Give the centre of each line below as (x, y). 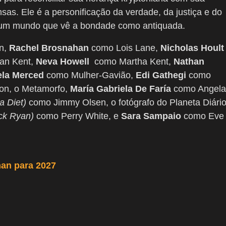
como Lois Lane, (125, 48)
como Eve (203, 116)
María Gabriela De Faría (121, 89)
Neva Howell (65, 62)
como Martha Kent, (134, 62)
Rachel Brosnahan (49, 48)
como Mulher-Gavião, (90, 75)
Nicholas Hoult (192, 48)
